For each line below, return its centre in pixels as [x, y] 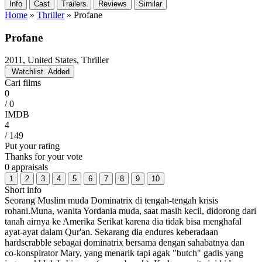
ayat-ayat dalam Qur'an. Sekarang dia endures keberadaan [111, 232]
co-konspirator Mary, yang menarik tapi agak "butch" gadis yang [124, 253]
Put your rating [32, 146]
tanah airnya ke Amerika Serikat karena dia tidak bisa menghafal [123, 222]
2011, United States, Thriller [57, 60]
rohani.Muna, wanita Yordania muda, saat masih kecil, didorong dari [130, 211]
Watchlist [27, 72]
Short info [23, 190]
